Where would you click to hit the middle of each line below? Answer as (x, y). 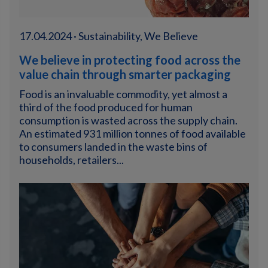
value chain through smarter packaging (125, 74)
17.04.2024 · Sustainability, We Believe (109, 36)
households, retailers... (71, 160)
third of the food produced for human (106, 107)
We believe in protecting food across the (130, 60)
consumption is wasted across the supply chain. (128, 120)
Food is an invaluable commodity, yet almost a (123, 94)
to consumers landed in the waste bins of (113, 147)
